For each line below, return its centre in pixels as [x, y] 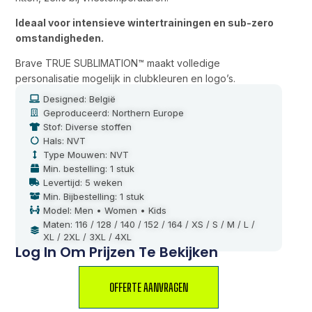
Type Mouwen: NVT [86, 154]
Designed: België [80, 99]
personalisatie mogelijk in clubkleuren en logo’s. [126, 78]
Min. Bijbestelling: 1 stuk [94, 196]
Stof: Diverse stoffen [88, 126]
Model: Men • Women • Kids [105, 210]
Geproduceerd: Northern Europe [114, 112]
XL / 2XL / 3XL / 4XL [88, 236]
